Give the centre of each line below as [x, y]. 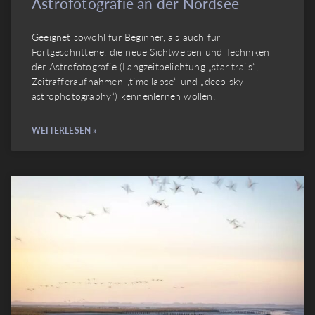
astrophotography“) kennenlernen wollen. [123, 96]
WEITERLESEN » [64, 131]
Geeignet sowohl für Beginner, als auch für [126, 37]
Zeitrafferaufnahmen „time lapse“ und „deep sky [138, 81]
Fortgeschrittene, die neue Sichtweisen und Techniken [151, 52]
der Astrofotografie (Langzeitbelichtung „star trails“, [145, 66]
